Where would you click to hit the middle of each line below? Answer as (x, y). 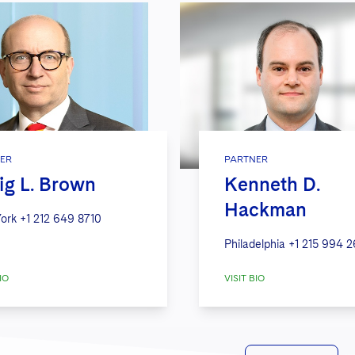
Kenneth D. (272, 184)
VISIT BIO (244, 278)
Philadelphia (254, 244)
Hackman (265, 209)
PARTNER (246, 159)
